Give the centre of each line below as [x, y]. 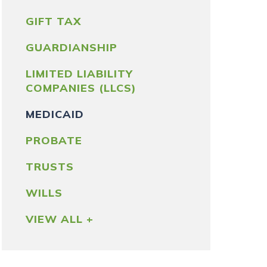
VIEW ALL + [60, 219]
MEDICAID [55, 114]
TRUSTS [50, 167]
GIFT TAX [54, 21]
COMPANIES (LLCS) [81, 88]
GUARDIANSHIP [72, 47]
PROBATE [54, 140]
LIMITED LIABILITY [79, 74]
